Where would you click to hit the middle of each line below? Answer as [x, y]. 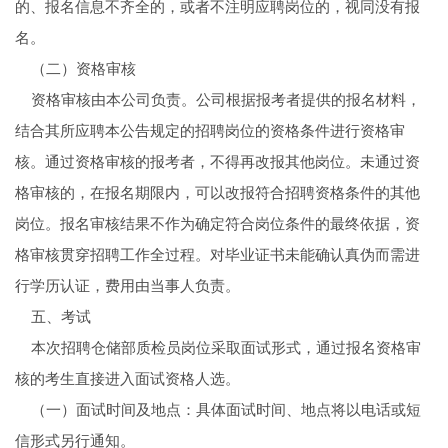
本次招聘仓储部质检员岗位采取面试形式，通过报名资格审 [217, 348]
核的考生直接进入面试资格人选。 [127, 379]
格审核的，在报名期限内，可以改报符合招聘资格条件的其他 [217, 193]
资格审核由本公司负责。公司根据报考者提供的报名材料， [217, 100]
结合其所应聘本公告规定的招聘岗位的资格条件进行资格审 [209, 131]
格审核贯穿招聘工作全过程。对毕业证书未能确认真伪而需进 [217, 255]
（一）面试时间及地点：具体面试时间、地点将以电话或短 [217, 410]
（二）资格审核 [75, 69]
